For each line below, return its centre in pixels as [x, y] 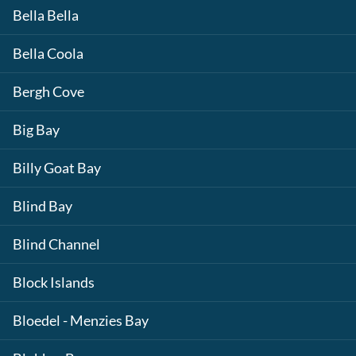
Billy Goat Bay [57, 168]
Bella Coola [48, 54]
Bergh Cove [48, 92]
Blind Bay [43, 206]
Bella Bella [46, 15]
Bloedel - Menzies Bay [81, 321]
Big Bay [36, 130]
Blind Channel [56, 244]
